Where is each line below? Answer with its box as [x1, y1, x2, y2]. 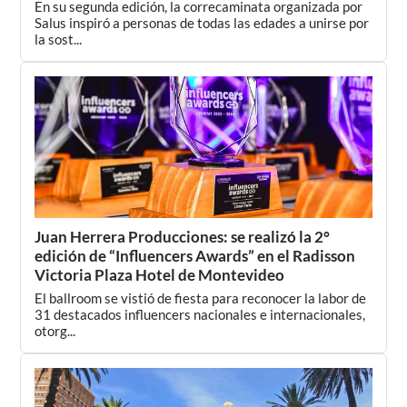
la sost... [35, 31, 83, 47]
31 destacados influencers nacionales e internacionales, [35, 306, 366, 323]
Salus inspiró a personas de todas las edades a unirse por [35, 15, 370, 31]
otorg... [35, 323, 76, 339]
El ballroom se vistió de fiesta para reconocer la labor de [35, 290, 367, 306]
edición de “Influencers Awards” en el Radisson [35, 246, 356, 265]
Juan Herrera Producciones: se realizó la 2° [35, 227, 331, 246]
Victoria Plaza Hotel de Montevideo [35, 265, 285, 284]
